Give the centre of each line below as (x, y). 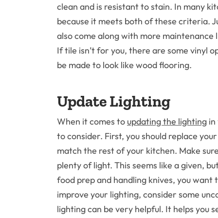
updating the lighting (167, 121)
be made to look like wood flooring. (124, 65)
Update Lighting (114, 101)
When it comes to (92, 121)
